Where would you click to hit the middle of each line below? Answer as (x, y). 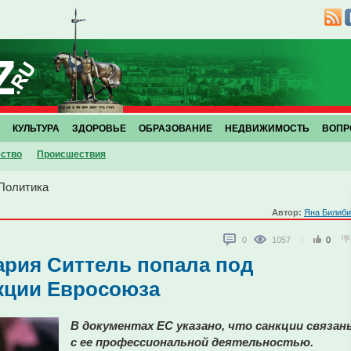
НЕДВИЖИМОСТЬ (267, 128)
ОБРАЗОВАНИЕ (175, 128)
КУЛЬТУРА (36, 128)
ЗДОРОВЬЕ (99, 128)
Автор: (288, 212)
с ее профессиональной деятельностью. (192, 342)
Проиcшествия (71, 154)
